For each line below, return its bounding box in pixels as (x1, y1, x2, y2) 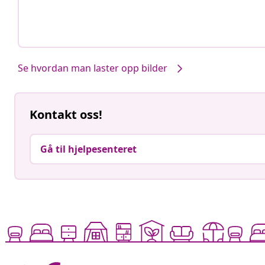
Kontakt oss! (30, 106, 102, 123)
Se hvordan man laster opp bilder (18, 61, 167, 75)
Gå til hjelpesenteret (40, 143, 137, 156)
